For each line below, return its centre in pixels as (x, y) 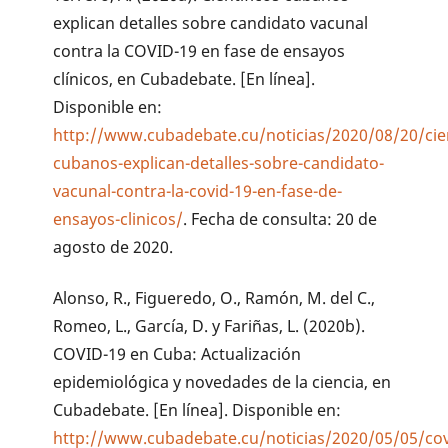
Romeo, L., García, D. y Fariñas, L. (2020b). (209, 325)
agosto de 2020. (113, 246)
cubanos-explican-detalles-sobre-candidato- (219, 162)
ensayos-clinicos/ (118, 218)
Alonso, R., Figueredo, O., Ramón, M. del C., (214, 297)
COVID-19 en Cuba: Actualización (177, 353)
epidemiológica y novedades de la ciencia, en (222, 381)
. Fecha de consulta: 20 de (280, 218)
